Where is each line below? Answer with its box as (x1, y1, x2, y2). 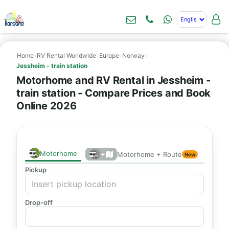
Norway (122, 52, 145, 59)
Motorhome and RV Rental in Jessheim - (16, 74, 211, 86)
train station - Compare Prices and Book (16, 87, 211, 99)
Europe (99, 52, 119, 59)
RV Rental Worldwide (37, 52, 96, 59)
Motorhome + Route (117, 150, 182, 158)
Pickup (25, 166, 47, 174)
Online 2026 (16, 100, 77, 112)
